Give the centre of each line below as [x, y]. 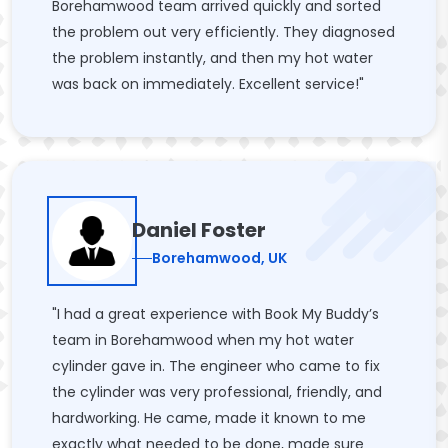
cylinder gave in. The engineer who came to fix [216, 366]
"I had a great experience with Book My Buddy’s [215, 314]
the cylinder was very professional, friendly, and [217, 392]
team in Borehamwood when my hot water [203, 340]
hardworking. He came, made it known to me [209, 418]
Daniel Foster [199, 229]
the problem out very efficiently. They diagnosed [223, 32]
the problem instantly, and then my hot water [212, 58]
